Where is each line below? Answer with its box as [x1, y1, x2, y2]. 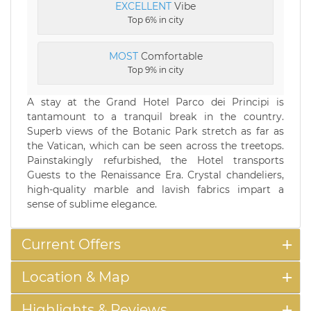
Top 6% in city [127, 14, 184, 25]
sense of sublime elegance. [27, 197, 157, 210]
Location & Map [22, 268, 130, 285]
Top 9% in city [127, 64, 184, 75]
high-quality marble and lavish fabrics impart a [27, 183, 284, 196]
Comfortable [137, 49, 203, 62]
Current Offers [22, 235, 121, 253]
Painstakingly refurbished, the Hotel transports [27, 153, 284, 167]
